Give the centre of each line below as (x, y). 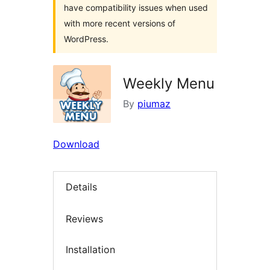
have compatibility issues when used (136, 8)
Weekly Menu (169, 83)
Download (76, 144)
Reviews (84, 218)
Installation (90, 250)
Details (81, 187)
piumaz (154, 104)
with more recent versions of (120, 23)
